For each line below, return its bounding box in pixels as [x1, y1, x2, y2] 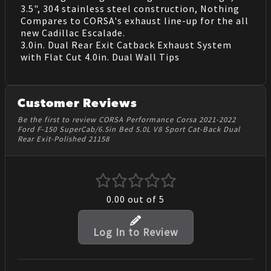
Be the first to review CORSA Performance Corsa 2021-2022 [18, 114, 236, 124]
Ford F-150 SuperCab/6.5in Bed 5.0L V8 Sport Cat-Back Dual [18, 123, 240, 134]
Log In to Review [93, 226, 178, 240]
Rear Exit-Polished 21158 [18, 133, 109, 143]
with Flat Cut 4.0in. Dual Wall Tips [20, 51, 180, 64]
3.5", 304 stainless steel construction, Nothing [20, 2, 240, 15]
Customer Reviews [18, 98, 137, 111]
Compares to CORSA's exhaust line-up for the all [20, 15, 249, 27]
